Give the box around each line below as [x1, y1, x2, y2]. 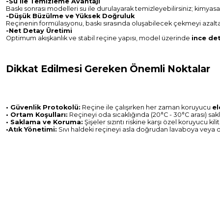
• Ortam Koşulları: [6, 111, 68, 118]
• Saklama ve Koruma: [6, 118, 83, 126]
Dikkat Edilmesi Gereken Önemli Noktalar [6, 63, 210, 75]
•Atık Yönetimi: [6, 126, 57, 133]
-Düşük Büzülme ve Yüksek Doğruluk [6, 12, 135, 20]
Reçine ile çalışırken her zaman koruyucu [81, 104, 212, 111]
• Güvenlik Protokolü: [6, 104, 81, 111]
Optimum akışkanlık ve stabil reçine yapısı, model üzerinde [6, 34, 192, 42]
